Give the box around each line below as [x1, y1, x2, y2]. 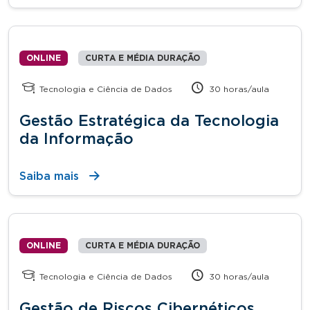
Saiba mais [19, 170, 79, 182]
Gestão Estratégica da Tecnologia [19, 113, 279, 129]
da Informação [19, 131, 134, 147]
